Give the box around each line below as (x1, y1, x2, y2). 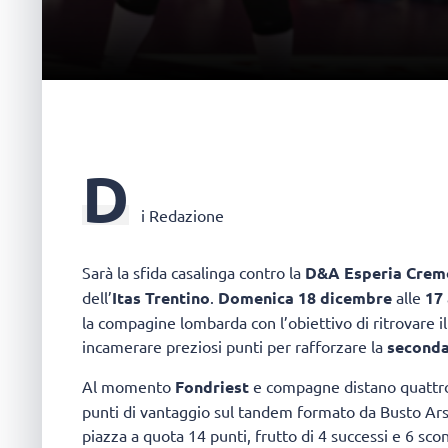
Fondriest (175, 375, 249, 397)
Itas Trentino (112, 287, 210, 309)
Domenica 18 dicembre (218, 287, 396, 309)
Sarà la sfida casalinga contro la (82, 262, 305, 283)
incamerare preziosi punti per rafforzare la (82, 336, 387, 357)
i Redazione (141, 204, 224, 225)
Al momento (82, 375, 175, 396)
